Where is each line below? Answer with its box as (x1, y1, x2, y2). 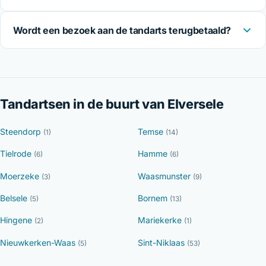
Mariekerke (138, 215, 184, 226)
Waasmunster (138, 170, 193, 181)
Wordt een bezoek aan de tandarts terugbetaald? (12, 24, 232, 36)
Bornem (138, 192, 170, 203)
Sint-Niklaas (138, 237, 187, 248)
